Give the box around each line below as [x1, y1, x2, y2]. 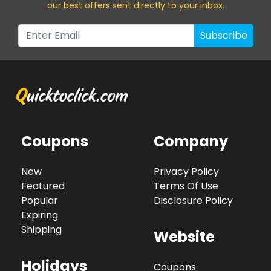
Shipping [21, 223, 62, 237]
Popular [21, 194, 58, 208]
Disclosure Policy [154, 194, 233, 208]
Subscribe [200, 28, 247, 42]
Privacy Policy [154, 165, 219, 179]
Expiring [21, 208, 58, 223]
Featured [21, 179, 65, 194]
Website [154, 227, 215, 247]
